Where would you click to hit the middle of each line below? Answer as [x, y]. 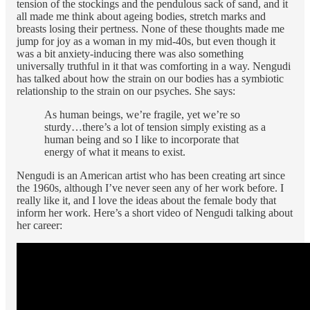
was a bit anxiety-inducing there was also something [130, 53]
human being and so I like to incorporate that [142, 139]
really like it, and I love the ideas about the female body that [146, 200]
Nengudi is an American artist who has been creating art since [151, 175]
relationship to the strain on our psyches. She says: [126, 91]
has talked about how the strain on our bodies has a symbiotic [150, 78]
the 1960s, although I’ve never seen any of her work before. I [150, 188]
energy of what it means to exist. [115, 152]
